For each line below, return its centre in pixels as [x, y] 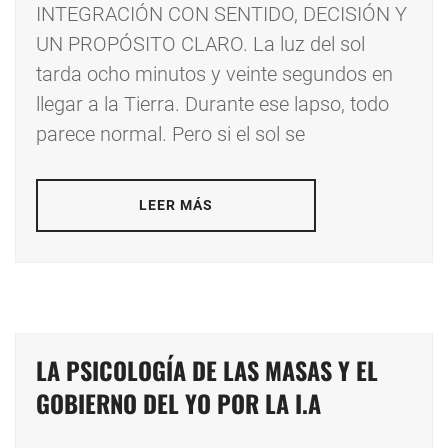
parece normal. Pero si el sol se [170, 134]
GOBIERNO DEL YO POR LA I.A [178, 403]
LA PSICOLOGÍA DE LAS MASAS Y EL [207, 370]
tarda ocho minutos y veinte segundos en [214, 74]
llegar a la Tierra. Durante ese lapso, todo [212, 104]
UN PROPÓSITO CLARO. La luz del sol [200, 44]
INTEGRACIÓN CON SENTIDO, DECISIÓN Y [221, 14]
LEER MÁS [176, 205]
